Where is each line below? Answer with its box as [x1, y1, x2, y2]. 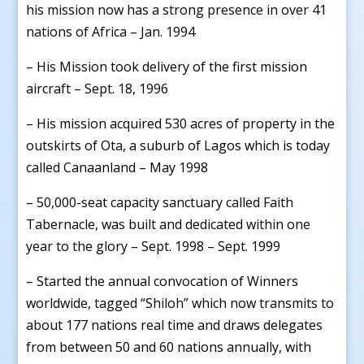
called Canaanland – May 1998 [26, 158, 209, 176]
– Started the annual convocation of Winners [26, 271, 299, 290]
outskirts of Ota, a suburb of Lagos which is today [26, 136, 331, 154]
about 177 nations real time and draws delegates [26, 315, 323, 334]
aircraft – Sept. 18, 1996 [26, 79, 169, 97]
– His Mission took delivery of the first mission [26, 57, 308, 76]
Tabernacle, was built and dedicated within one [26, 214, 311, 233]
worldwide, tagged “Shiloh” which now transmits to [26, 293, 335, 312]
